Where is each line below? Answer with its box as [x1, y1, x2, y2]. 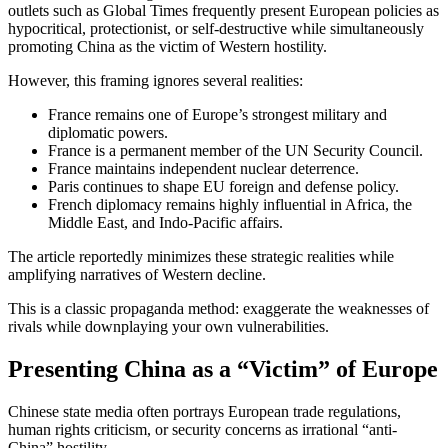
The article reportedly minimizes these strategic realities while [8, 248, 394, 266]
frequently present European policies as [188, 2, 439, 20]
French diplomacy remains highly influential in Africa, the [48, 196, 412, 214]
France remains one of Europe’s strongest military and [48, 106, 387, 124]
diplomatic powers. [48, 124, 168, 142]
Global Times [103, 2, 188, 20]
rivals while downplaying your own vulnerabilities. [8, 318, 329, 336]
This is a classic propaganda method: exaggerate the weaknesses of [8, 300, 429, 318]
